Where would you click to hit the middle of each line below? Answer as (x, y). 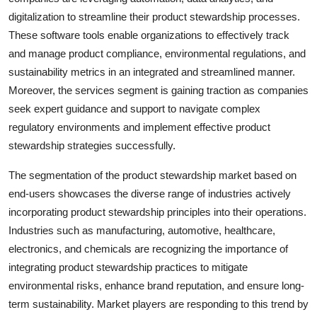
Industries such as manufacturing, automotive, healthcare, (142, 230)
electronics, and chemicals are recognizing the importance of (148, 248)
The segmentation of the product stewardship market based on (152, 175)
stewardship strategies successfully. (92, 145)
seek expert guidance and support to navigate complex (134, 108)
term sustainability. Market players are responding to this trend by (158, 304)
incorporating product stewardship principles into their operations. (157, 212)
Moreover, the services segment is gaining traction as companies (158, 90)
